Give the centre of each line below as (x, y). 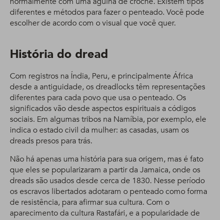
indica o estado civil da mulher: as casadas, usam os (99, 130)
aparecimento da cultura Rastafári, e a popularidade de (105, 213)
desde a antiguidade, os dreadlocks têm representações (108, 87)
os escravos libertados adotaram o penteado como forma (109, 192)
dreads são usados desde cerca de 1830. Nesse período (107, 181)
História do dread (59, 54)
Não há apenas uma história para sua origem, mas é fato (107, 159)
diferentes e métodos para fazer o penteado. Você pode (107, 12)
